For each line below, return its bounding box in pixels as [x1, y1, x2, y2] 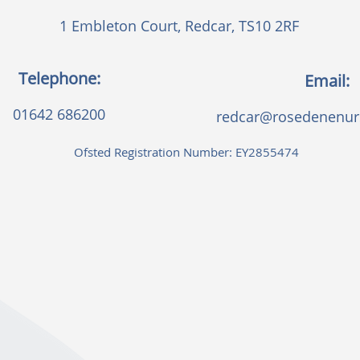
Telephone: [18, 67, 100, 89]
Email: [305, 70, 350, 92]
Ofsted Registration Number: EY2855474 [74, 144, 299, 160]
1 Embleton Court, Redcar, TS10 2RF [59, 16, 299, 35]
